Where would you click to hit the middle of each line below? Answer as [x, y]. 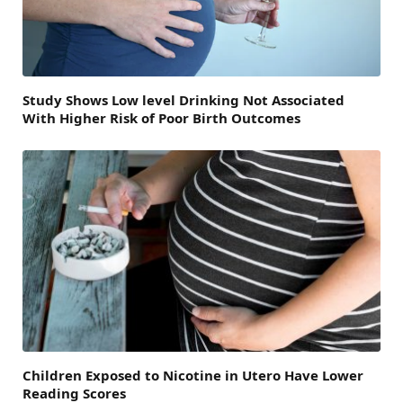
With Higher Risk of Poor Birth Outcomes [161, 117]
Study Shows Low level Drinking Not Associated [184, 99]
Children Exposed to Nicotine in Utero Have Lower [193, 375]
